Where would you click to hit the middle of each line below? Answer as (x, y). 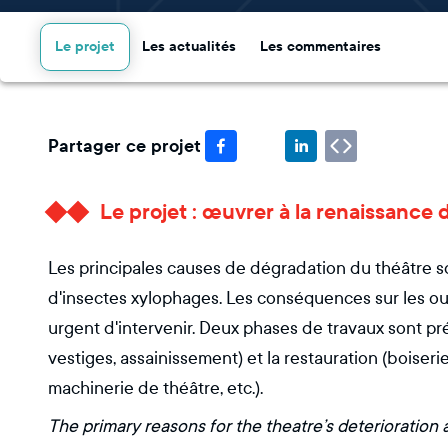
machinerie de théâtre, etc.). (155, 388)
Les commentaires (320, 46)
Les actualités (189, 46)
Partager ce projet (124, 146)
